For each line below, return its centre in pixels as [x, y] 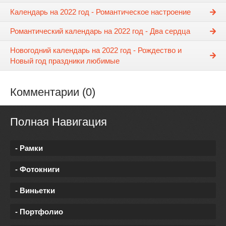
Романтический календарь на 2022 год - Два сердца [100, 31]
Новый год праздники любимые [65, 61]
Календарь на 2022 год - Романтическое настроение [100, 12]
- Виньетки [35, 191]
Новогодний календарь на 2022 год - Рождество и [96, 50]
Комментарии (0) [53, 92]
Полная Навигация [59, 122]
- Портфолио [39, 212]
